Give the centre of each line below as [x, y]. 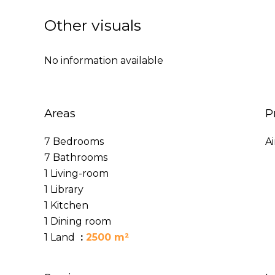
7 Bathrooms [76, 157]
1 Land [61, 237]
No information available [104, 60]
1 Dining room [78, 221]
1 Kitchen [66, 205]
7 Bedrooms [74, 141]
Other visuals [93, 25]
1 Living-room [76, 173]
